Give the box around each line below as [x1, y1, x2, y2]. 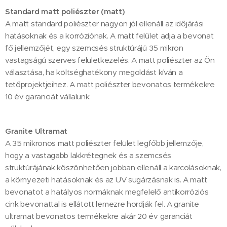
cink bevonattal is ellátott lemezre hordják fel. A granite [5, 199, 199, 209]
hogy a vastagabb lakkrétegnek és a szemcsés [5, 150, 171, 160]
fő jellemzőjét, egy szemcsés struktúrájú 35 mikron [5, 43, 183, 53]
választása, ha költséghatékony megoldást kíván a [5, 67, 183, 77]
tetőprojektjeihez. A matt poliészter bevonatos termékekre [5, 79, 215, 89]
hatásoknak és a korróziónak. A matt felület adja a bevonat [5, 30, 214, 41]
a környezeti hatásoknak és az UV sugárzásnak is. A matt [5, 174, 207, 184]
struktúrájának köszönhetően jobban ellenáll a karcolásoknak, [5, 162, 221, 172]
